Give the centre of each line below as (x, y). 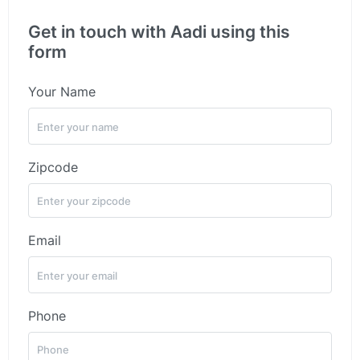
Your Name (62, 92)
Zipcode (53, 167)
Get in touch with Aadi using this (159, 32)
